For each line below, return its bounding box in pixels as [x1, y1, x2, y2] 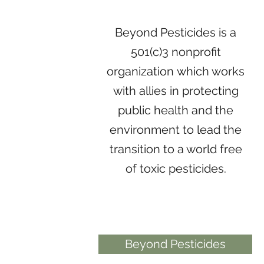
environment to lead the [110, 123, 242, 137]
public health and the [118, 103, 234, 117]
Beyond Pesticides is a [115, 25, 237, 39]
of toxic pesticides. [125, 161, 226, 176]
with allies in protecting [113, 84, 239, 98]
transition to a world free [109, 142, 242, 156]
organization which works [107, 64, 245, 78]
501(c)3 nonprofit [130, 45, 221, 59]
